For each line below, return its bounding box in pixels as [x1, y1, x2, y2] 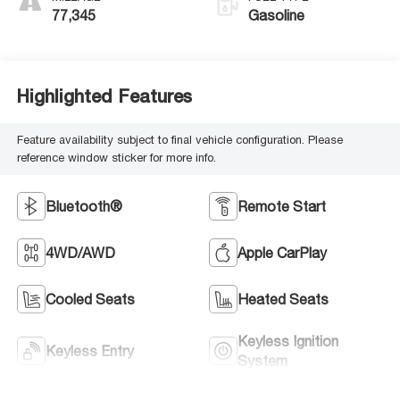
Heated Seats [237, 291, 329, 307]
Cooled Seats [45, 291, 135, 307]
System [237, 353, 287, 369]
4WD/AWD [45, 245, 115, 261]
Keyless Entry [45, 343, 134, 359]
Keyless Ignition [237, 333, 338, 349]
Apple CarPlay [237, 245, 327, 261]
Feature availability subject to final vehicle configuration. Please [16, 133, 343, 147]
